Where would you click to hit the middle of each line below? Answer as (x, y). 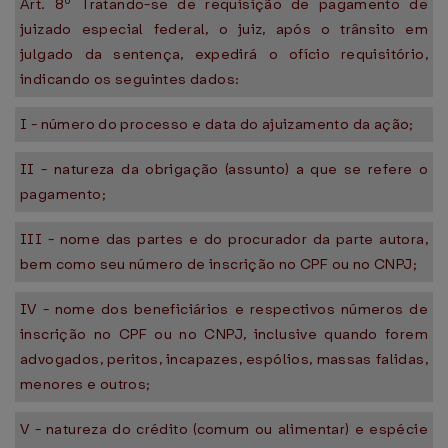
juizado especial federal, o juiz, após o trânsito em (224, 29)
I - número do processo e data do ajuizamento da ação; (217, 124)
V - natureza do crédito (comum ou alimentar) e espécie (224, 429)
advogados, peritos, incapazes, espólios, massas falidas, (224, 359)
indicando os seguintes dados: (130, 79)
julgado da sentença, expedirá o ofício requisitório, (224, 54)
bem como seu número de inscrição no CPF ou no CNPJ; (218, 264)
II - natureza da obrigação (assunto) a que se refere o (224, 169)
